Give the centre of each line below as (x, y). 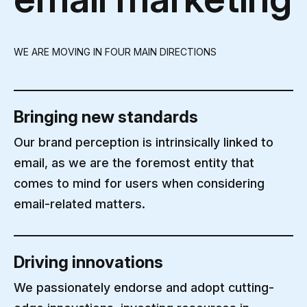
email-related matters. (79, 204)
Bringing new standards (106, 117)
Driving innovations (88, 262)
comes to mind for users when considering (139, 183)
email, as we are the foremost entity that (134, 163)
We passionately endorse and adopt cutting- (144, 287)
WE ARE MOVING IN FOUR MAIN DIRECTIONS (115, 52)
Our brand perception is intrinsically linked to (144, 142)
